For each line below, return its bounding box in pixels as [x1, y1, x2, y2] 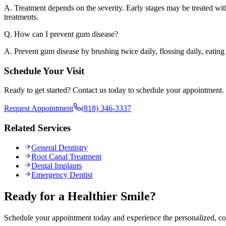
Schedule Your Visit [4, 65, 84, 76]
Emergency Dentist [31, 170, 92, 179]
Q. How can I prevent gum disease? [4, 29, 118, 38]
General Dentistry [31, 143, 88, 152]
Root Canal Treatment [31, 152, 101, 161]
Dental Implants [31, 161, 82, 170]
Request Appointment [4, 104, 73, 113]
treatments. [4, 12, 38, 21]
